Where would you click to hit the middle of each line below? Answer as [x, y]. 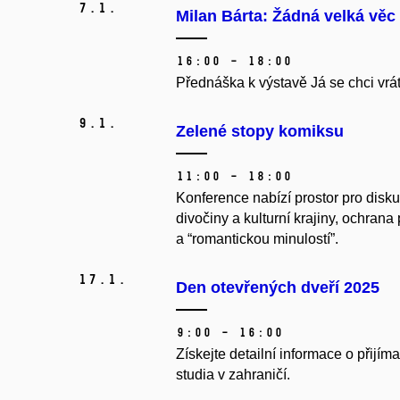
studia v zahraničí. [235, 375]
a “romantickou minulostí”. [257, 239]
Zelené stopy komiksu [260, 132]
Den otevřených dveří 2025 [278, 288]
